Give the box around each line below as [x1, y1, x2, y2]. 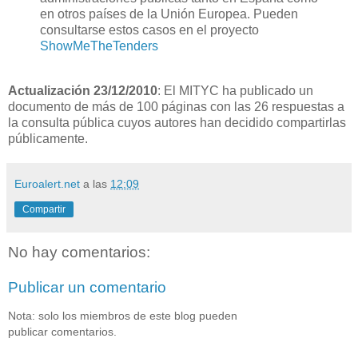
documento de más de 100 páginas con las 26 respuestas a [8, 100, 344, 114]
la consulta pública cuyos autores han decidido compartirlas [8, 116, 346, 130]
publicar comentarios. [8, 325, 117, 339]
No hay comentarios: [8, 244, 150, 261]
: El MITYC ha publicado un [157, 84, 313, 98]
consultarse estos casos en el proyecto [40, 23, 259, 38]
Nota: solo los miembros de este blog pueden [8, 309, 237, 323]
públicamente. [8, 132, 88, 146]
